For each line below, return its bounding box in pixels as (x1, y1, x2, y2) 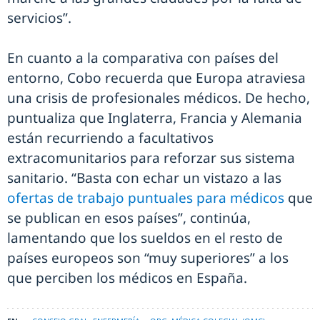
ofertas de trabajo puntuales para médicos (7, 189, 284, 208)
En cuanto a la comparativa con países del (7, 49, 279, 68)
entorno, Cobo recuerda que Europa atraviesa (7, 69, 306, 88)
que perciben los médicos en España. (7, 269, 251, 288)
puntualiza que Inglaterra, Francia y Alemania (7, 109, 302, 128)
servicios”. (7, 9, 71, 28)
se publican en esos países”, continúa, (7, 209, 251, 228)
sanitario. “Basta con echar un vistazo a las (7, 169, 281, 188)
